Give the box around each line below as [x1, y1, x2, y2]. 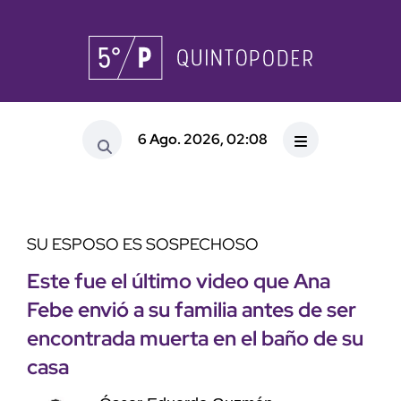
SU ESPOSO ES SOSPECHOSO [27, 234, 259, 255]
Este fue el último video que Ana [27, 268, 330, 295]
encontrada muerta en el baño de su [27, 325, 363, 353]
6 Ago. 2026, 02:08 [137, 129, 268, 149]
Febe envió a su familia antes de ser [27, 296, 356, 324]
